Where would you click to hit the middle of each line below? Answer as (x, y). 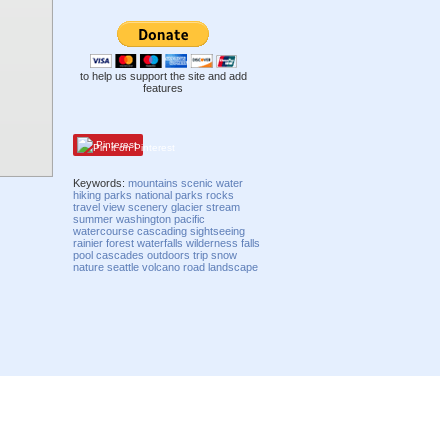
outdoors (169, 254)
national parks (169, 194)
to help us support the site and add (163, 76)
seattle (123, 266)
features (163, 88)
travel (87, 206)
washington (144, 218)
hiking (87, 194)
